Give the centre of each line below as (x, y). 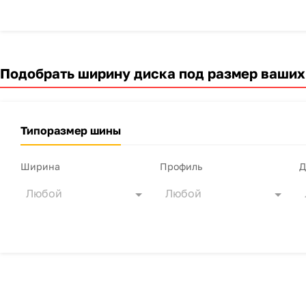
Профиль (181, 166)
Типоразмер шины (71, 130)
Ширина (40, 166)
